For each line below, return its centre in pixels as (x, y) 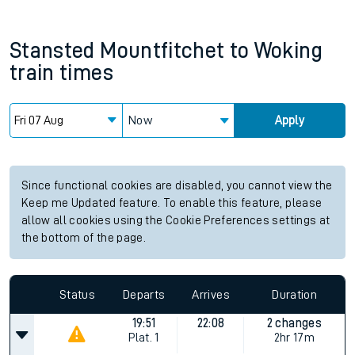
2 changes (294, 323)
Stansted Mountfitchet (117, 51)
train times (61, 73)
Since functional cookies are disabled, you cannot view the (177, 186)
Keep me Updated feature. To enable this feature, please (172, 203)
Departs (144, 294)
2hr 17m (294, 338)
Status (77, 294)
